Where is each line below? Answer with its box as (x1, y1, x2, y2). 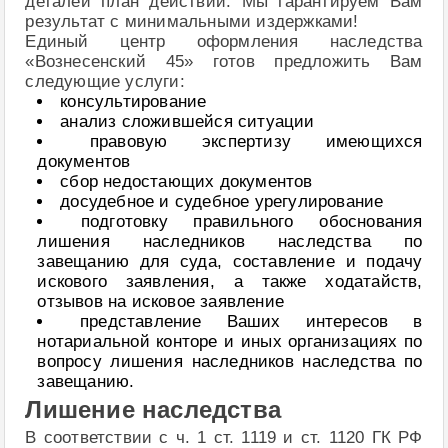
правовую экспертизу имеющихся (89, 131, 423, 151)
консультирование (60, 91, 207, 111)
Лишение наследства (25, 396, 282, 423)
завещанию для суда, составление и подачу (37, 251, 423, 271)
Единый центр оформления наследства (25, 31, 423, 51)
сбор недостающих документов (60, 171, 313, 191)
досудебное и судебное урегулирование (60, 191, 384, 211)
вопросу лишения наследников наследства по (37, 351, 423, 371)
